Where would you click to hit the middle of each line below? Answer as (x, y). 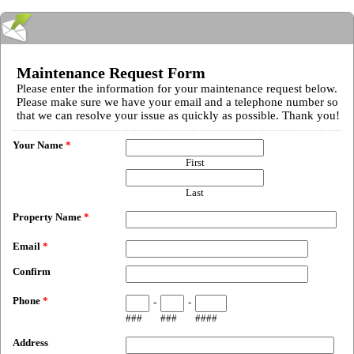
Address (30, 343)
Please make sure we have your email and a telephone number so (177, 102)
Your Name (39, 145)
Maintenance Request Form (111, 73)
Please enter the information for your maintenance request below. (177, 88)
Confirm (32, 271)
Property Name (48, 217)
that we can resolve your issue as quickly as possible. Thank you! (178, 115)
